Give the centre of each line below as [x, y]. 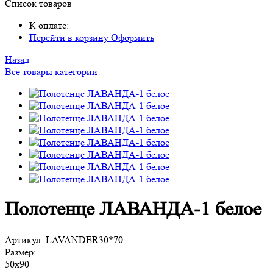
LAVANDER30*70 [84, 239]
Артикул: [25, 239]
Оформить [133, 37]
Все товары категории [51, 72]
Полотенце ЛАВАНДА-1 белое [133, 209]
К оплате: [49, 25]
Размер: [20, 252]
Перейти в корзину [70, 37]
